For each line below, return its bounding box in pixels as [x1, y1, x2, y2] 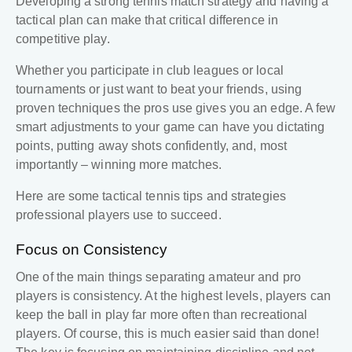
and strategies [203, 189, 286, 203]
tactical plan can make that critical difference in [16, 13, 279, 27]
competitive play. [16, 32, 110, 46]
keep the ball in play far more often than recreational [16, 308, 308, 322]
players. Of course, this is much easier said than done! [16, 327, 320, 341]
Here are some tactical [16, 189, 146, 203]
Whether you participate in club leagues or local [16, 64, 284, 78]
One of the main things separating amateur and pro [16, 270, 301, 284]
